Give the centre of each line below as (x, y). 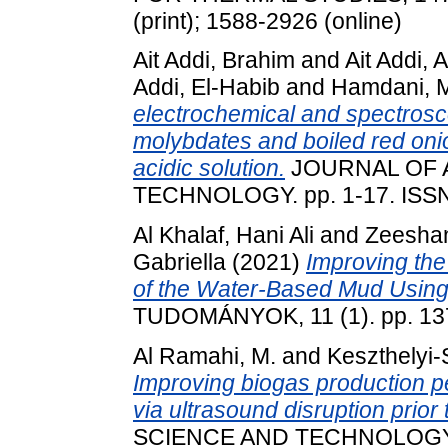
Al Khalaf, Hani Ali (223, 235)
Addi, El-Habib (206, 87)
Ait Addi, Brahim (214, 60)
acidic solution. (209, 168)
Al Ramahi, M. (204, 355)
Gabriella (179, 262)
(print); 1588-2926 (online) (267, 20)
